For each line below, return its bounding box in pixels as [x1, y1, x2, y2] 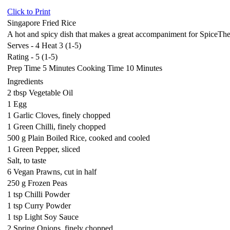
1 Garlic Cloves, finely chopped [7, 111, 110, 120]
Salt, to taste [7, 156, 46, 165]
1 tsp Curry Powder [7, 201, 71, 210]
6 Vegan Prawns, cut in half [7, 167, 97, 176]
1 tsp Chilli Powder [7, 190, 70, 199]
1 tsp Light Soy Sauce [7, 213, 79, 221]
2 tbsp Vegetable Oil [7, 88, 73, 97]
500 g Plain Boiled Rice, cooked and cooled [7, 133, 150, 142]
